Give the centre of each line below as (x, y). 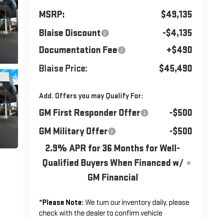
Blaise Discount (70, 33)
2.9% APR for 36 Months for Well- (113, 148)
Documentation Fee (78, 50)
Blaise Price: (63, 68)
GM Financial (113, 177)
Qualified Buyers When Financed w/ (113, 163)
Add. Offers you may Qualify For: (91, 96)
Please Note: (63, 202)
